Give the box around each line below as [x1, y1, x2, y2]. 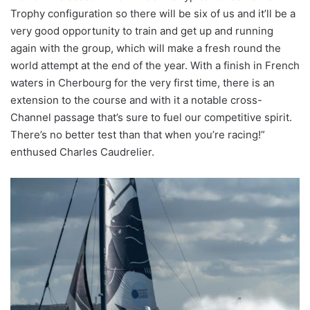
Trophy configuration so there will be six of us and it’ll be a [10, 7, 295, 21]
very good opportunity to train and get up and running [10, 24, 273, 38]
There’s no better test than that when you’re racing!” [10, 128, 265, 142]
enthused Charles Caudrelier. [10, 145, 154, 159]
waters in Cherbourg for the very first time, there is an [10, 76, 275, 90]
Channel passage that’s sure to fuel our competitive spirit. [10, 111, 292, 125]
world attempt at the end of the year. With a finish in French [10, 59, 300, 73]
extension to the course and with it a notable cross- [10, 93, 262, 107]
